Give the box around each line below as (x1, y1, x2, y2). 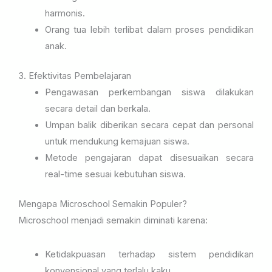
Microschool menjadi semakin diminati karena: (18, 215, 208, 226)
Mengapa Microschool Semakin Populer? (18, 199, 187, 210)
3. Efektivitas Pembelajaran (18, 70, 131, 82)
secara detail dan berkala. (44, 103, 151, 115)
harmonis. (44, 8, 85, 19)
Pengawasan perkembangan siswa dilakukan (44, 87, 254, 98)
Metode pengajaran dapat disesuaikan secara (44, 152, 254, 164)
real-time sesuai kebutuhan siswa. (44, 169, 186, 180)
